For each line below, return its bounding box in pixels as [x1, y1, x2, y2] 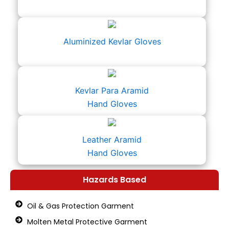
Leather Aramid [82, 134, 142, 145]
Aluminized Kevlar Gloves [63, 36, 161, 47]
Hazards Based [83, 174, 146, 186]
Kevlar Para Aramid [75, 85, 149, 96]
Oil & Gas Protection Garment [27, 201, 134, 211]
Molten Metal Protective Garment [27, 217, 147, 227]
